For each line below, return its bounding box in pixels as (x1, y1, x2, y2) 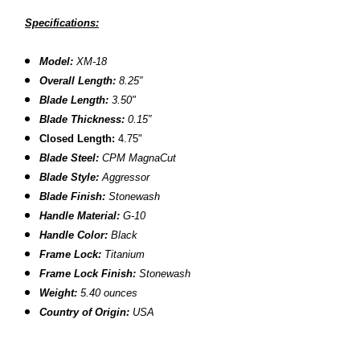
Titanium (104, 247, 145, 260)
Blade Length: (39, 93, 109, 106)
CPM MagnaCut (102, 151, 177, 164)
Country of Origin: (39, 305, 130, 318)
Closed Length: (39, 132, 116, 145)
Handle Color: (39, 228, 112, 241)
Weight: (39, 286, 78, 299)
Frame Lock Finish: (39, 267, 140, 280)
